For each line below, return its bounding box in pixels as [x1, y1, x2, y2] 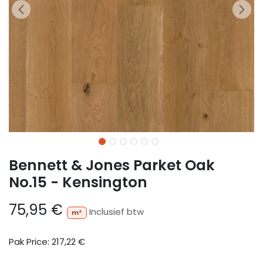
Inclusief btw [89, 205, 144, 218]
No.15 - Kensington [9, 172, 147, 193]
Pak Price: [9, 235, 52, 248]
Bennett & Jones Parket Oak [9, 155, 215, 176]
